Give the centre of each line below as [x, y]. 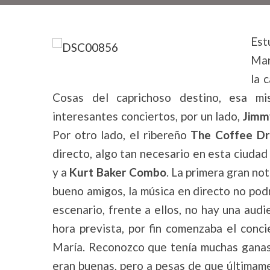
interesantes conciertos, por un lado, [148, 116]
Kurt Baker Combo [118, 172]
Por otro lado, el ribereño [122, 135]
